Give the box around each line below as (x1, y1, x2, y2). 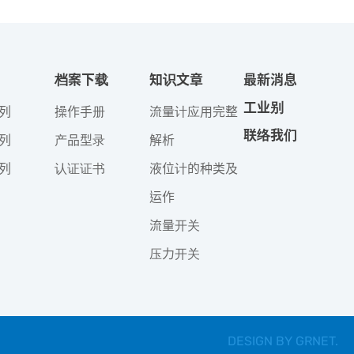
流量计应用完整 (149, 104, 238, 119)
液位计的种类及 (149, 160, 238, 176)
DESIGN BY (228, 333, 296, 348)
